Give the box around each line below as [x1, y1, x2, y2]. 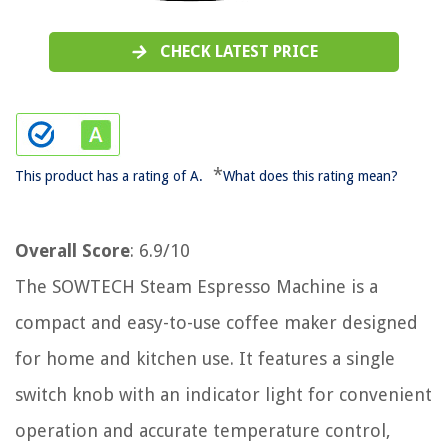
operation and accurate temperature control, [15, 420, 391, 442]
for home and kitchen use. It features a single [15, 348, 395, 370]
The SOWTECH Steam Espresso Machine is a [15, 276, 378, 298]
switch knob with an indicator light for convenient [15, 384, 432, 406]
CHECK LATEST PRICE [159, 42, 318, 62]
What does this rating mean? [223, 168, 398, 185]
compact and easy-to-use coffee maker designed [15, 312, 418, 334]
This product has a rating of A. [15, 168, 203, 185]
